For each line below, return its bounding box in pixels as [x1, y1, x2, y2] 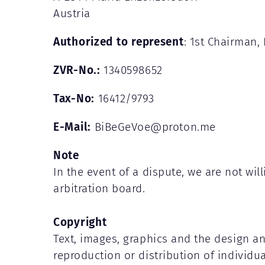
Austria [53, 5, 91, 21]
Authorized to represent [53, 32, 184, 50]
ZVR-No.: [53, 60, 101, 78]
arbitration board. [53, 180, 146, 196]
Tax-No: [53, 89, 95, 106]
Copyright [53, 212, 107, 230]
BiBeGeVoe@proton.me [91, 118, 216, 135]
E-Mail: [53, 117, 92, 135]
